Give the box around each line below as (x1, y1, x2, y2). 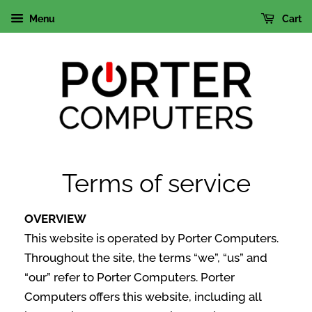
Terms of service (61, 169, 251, 198)
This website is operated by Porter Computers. (24, 231, 279, 245)
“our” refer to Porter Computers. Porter (24, 270, 235, 284)
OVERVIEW (24, 212, 86, 226)
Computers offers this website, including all (24, 290, 261, 304)
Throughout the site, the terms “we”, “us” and (24, 251, 267, 265)
